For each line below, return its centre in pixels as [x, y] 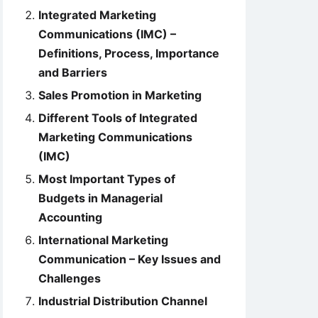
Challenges [70, 278]
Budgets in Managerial [100, 198]
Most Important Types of [107, 179]
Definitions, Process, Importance [129, 53]
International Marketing [103, 240]
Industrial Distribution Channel [123, 301]
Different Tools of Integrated [118, 118]
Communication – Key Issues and [130, 259]
